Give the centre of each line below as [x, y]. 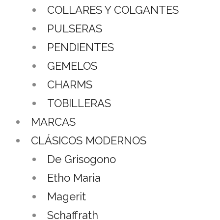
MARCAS [53, 122]
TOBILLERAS [79, 103]
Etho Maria [74, 178]
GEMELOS [72, 66]
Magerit [67, 196]
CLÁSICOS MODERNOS [89, 140]
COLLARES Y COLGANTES [113, 10]
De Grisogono [82, 159]
